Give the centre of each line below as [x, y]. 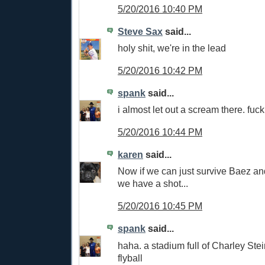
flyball [130, 258]
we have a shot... [153, 184]
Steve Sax [140, 31]
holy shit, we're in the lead [172, 48]
